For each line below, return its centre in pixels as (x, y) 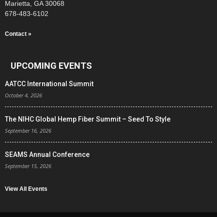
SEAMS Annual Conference (47, 155)
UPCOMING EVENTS (51, 66)
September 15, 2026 (28, 166)
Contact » (18, 34)
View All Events (26, 189)
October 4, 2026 (23, 95)
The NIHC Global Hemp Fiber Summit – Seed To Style (88, 119)
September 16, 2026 (28, 131)
